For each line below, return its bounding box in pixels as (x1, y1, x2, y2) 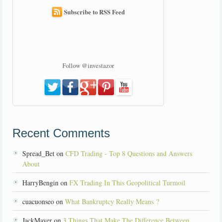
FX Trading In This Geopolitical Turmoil (69, 178, 185, 188)
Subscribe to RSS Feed (63, 7, 125, 17)
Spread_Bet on (22, 149, 65, 159)
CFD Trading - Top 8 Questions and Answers (65, 149, 192, 159)
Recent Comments (12, 126, 110, 140)
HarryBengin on (22, 178, 69, 188)
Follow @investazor (62, 61, 114, 70)
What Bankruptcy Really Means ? (65, 197, 159, 207)
